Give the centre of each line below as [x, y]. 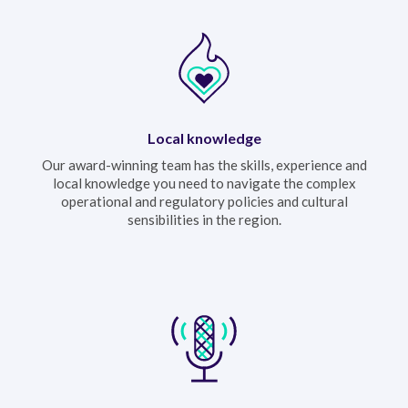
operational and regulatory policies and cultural [204, 201]
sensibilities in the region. [204, 219]
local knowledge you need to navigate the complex [204, 183]
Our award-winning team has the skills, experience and [204, 164]
